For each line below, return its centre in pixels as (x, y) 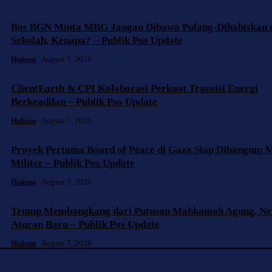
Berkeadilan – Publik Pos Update (84, 102)
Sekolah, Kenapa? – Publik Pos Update (97, 41)
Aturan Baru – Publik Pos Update (85, 225)
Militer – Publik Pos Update (73, 163)
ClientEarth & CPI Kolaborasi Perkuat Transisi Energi (134, 89)
